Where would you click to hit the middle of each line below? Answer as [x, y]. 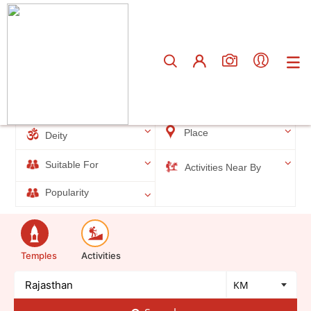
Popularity [66, 193]
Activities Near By [221, 168]
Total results [57, 69]
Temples [39, 256]
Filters [47, 106]
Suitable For [71, 165]
